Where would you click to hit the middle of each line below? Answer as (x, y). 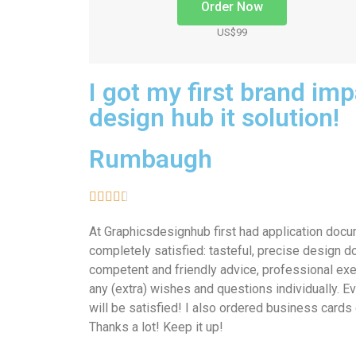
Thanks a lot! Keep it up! (156, 327)
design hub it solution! (214, 117)
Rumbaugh (151, 159)
